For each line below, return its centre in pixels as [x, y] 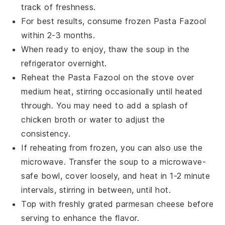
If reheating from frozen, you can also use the [112, 147]
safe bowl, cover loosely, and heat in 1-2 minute [116, 176]
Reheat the [44, 77]
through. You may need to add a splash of [105, 105]
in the [177, 49]
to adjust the [138, 119]
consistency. [46, 133]
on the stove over [157, 77]
